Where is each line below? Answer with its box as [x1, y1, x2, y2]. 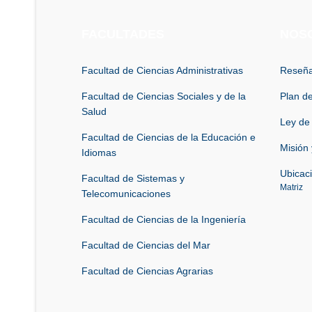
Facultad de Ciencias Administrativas [81, 64, 243, 76]
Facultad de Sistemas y [81, 172, 185, 184]
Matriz [280, 182, 303, 192]
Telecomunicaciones [81, 187, 171, 199]
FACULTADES [81, 26, 164, 41]
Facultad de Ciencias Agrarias [81, 265, 213, 276]
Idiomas [81, 146, 116, 158]
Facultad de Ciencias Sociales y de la [81, 90, 246, 102]
